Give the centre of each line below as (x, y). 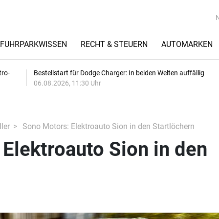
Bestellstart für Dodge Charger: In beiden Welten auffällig (119, 73)
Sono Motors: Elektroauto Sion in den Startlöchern (107, 126)
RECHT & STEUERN (114, 44)
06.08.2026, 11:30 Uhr (67, 83)
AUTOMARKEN (187, 44)
